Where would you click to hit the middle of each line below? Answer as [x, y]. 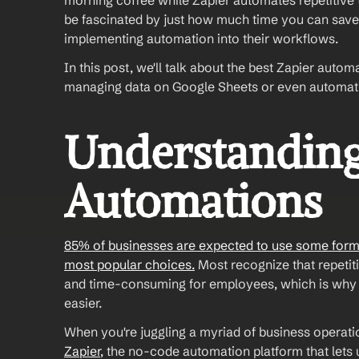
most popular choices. [129, 264]
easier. [85, 303]
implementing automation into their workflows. [203, 38]
